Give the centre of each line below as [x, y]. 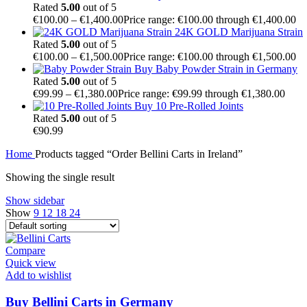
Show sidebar [35, 200]
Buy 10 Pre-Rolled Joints [189, 106]
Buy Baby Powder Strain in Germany [216, 69]
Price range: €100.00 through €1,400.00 [210, 19]
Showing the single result [60, 177]
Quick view [31, 262]
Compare [25, 250]
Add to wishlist [38, 275]
